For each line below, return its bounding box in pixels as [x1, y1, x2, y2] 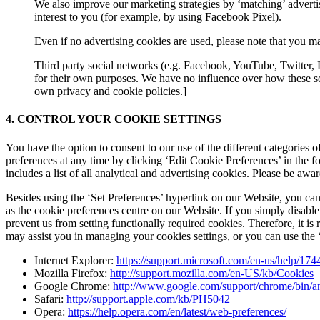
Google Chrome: [34, 279, 113, 292]
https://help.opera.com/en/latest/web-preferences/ [68, 305, 286, 318]
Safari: [34, 292, 66, 305]
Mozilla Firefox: [34, 266, 110, 279]
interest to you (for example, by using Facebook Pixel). [34, 11, 281, 24]
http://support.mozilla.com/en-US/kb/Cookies [110, 266, 314, 279]
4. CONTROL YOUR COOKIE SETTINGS [6, 113, 221, 126]
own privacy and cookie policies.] [34, 85, 186, 98]
